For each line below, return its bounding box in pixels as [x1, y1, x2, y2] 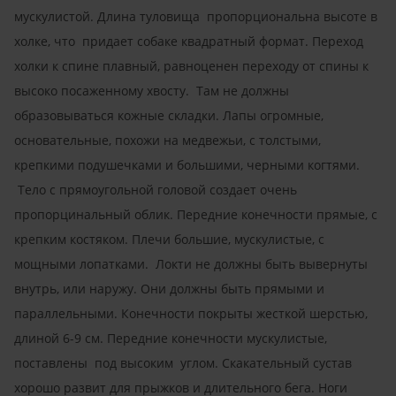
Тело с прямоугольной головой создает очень [14, 180, 297, 198]
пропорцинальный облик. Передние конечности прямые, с [14, 205, 377, 223]
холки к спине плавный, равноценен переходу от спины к [14, 57, 369, 74]
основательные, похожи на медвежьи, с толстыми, [14, 131, 321, 148]
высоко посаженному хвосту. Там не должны [14, 81, 289, 99]
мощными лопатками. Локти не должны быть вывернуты [14, 255, 368, 272]
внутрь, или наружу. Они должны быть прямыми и [14, 279, 324, 297]
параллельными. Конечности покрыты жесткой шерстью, [14, 304, 368, 322]
